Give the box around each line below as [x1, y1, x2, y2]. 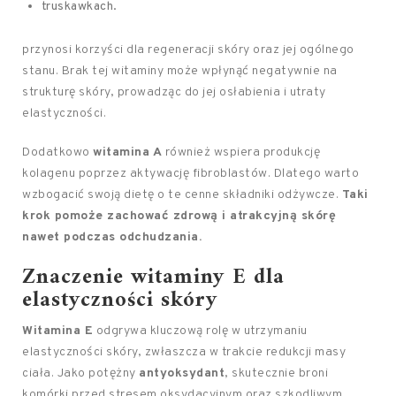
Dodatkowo [22, 145, 93, 160]
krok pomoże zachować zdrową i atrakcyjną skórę [22, 209, 336, 224]
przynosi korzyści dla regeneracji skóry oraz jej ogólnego [22, 42, 354, 57]
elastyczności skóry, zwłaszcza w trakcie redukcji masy [22, 345, 346, 360]
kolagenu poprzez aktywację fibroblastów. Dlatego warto [22, 166, 359, 181]
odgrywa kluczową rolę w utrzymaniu [93, 324, 308, 339]
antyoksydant [139, 366, 225, 381]
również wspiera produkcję [162, 145, 320, 160]
